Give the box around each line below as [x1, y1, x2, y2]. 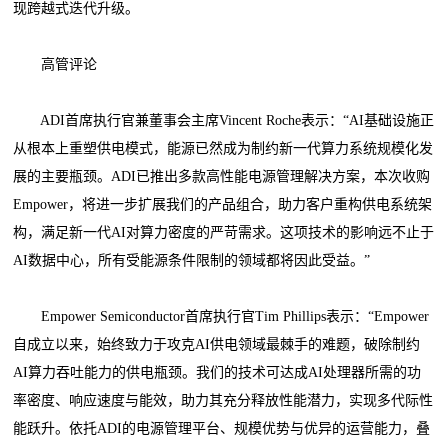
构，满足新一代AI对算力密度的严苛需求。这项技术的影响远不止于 [13, 224, 435, 240]
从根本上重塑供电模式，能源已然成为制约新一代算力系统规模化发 [13, 140, 434, 156]
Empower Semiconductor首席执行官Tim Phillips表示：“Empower [13, 308, 430, 324]
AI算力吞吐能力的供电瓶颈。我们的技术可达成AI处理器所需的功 [13, 364, 422, 380]
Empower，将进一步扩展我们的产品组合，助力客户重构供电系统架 [13, 196, 433, 212]
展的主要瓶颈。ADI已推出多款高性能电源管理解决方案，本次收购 [13, 168, 431, 184]
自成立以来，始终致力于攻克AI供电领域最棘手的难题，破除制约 [13, 336, 421, 352]
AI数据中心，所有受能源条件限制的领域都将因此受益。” [13, 252, 371, 268]
